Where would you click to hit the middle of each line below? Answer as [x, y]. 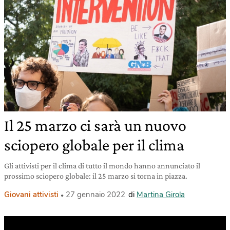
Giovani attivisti [31, 194]
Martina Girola [161, 194]
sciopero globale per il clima [94, 145]
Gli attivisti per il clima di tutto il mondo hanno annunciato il [102, 165]
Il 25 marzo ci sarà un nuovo [95, 125]
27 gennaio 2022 [95, 194]
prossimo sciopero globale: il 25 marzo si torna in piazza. [96, 176]
